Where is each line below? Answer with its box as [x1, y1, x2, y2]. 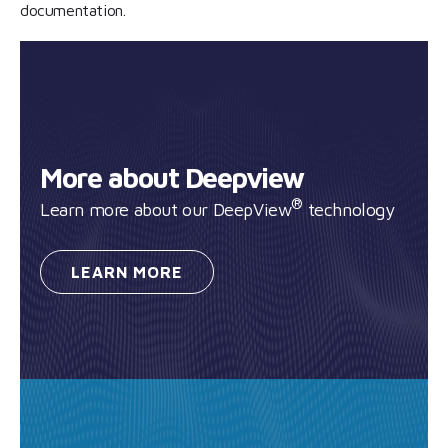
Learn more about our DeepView [40, 199, 292, 221]
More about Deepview [40, 161, 304, 195]
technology [303, 199, 395, 221]
